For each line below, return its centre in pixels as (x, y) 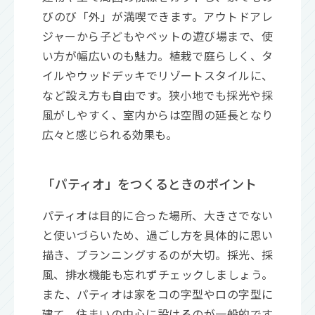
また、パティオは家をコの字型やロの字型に (157, 294)
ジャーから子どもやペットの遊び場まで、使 (157, 36)
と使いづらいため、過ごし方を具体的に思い (157, 234)
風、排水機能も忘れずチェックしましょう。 (157, 274)
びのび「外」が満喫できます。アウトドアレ (157, 16)
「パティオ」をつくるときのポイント (149, 183)
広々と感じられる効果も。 (110, 134)
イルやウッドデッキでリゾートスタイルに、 (157, 75)
